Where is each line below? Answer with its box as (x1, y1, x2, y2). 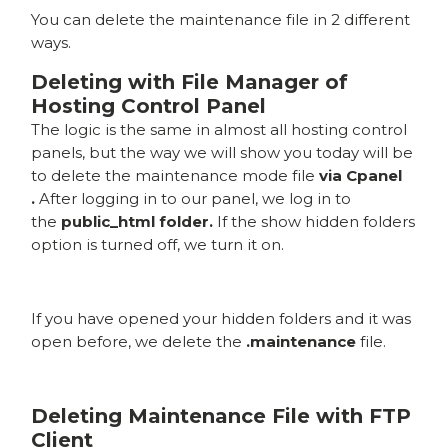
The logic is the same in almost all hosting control (31, 119, 408, 139)
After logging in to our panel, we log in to (39, 188, 352, 208)
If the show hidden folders (217, 211, 416, 231)
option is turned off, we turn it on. (31, 234, 285, 254)
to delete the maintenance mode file (31, 165, 320, 185)
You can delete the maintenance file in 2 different (31, 9, 411, 29)
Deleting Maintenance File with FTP (31, 403, 412, 428)
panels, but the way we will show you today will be (31, 142, 414, 162)
